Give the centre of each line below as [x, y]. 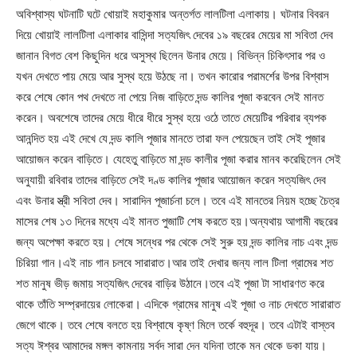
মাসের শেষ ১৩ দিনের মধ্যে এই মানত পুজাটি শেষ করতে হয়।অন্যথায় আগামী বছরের [177, 221]
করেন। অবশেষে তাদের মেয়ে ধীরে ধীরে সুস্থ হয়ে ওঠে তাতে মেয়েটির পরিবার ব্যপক [171, 117]
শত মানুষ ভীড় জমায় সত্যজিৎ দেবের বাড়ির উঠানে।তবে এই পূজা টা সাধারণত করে [170, 283]
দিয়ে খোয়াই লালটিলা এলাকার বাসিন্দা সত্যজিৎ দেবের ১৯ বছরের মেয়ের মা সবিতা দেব [175, 34]
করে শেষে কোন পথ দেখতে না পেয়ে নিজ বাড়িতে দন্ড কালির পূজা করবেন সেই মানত [170, 96]
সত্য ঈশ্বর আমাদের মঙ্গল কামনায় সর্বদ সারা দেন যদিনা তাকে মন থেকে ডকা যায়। [171, 345]
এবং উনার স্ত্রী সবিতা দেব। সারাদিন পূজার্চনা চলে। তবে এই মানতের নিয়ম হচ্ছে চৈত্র [178, 200]
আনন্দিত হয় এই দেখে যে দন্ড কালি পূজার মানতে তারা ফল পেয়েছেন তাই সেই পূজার [171, 138]
